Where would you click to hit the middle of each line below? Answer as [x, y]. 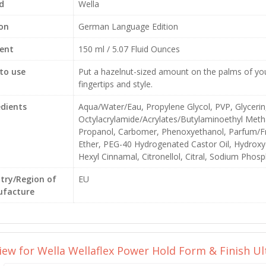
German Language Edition [128, 26]
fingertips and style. [115, 84]
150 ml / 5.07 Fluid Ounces [129, 49]
